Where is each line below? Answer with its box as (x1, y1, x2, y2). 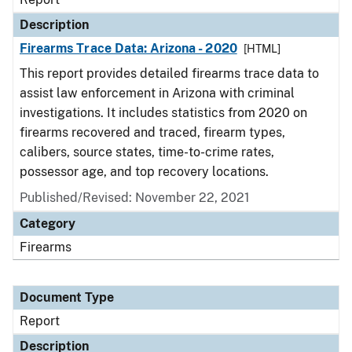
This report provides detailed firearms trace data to (20, 66, 319, 81)
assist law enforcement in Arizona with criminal (20, 86, 295, 101)
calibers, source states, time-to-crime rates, (20, 145, 274, 159)
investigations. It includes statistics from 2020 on (20, 105, 307, 120)
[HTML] (243, 42, 280, 55)
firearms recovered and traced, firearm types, (20, 125, 285, 140)
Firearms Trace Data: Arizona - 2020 (20, 41, 237, 56)
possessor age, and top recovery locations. (20, 164, 272, 179)
